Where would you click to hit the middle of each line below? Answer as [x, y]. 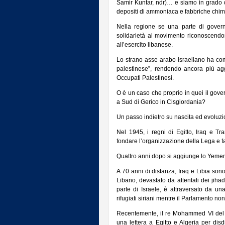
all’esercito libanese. [145, 45]
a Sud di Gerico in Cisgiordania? [161, 102]
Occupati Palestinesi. [145, 78]
